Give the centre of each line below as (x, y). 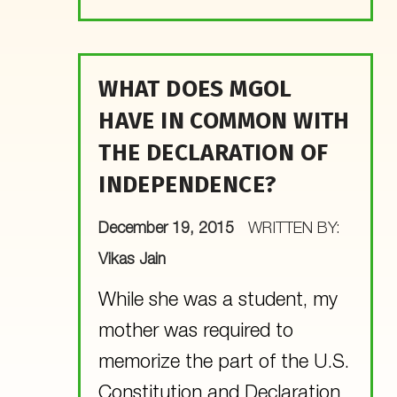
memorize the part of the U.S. (224, 363)
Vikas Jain (132, 260)
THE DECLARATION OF (214, 152)
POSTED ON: (113, 215)
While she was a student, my (218, 301)
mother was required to (196, 332)
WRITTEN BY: (295, 229)
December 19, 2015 (169, 229)
